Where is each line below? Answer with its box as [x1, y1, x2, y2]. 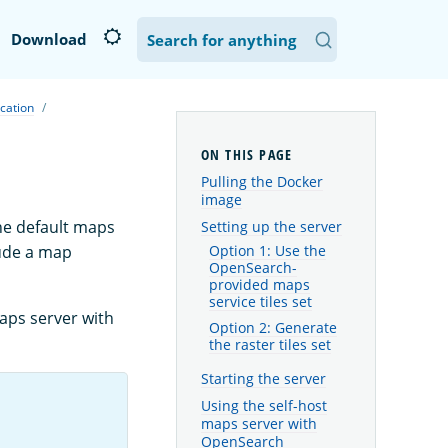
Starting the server [201, 368, 326, 388]
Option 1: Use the [209, 242, 326, 261]
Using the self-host [201, 395, 327, 415]
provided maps [209, 276, 310, 295]
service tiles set [209, 293, 312, 312]
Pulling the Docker [201, 172, 323, 192]
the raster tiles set [209, 335, 331, 354]
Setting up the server [201, 216, 342, 236]
